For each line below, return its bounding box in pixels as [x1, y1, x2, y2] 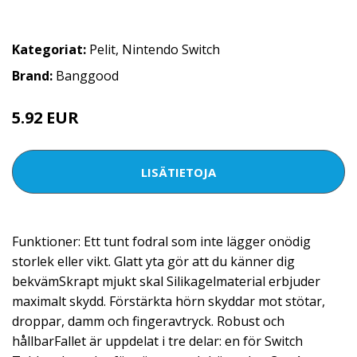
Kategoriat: [12, 41, 86, 58]
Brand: [12, 67, 56, 84]
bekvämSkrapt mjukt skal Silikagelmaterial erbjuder [12, 273, 320, 290]
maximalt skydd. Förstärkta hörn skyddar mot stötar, [12, 292, 325, 310]
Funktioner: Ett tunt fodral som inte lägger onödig [12, 233, 311, 250]
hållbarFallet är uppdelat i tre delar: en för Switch [12, 332, 303, 350]
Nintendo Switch [122, 41, 220, 58]
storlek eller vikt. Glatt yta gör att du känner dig [12, 253, 295, 270]
